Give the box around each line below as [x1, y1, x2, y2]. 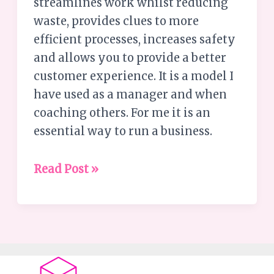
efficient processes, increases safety [34, 32, 236, 46]
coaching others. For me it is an [34, 105, 211, 120]
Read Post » [34, 161, 99, 176]
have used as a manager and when [34, 87, 228, 102]
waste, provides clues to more [34, 13, 199, 28]
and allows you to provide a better [34, 50, 227, 65]
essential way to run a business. [34, 124, 213, 138]
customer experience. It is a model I [34, 68, 234, 83]
